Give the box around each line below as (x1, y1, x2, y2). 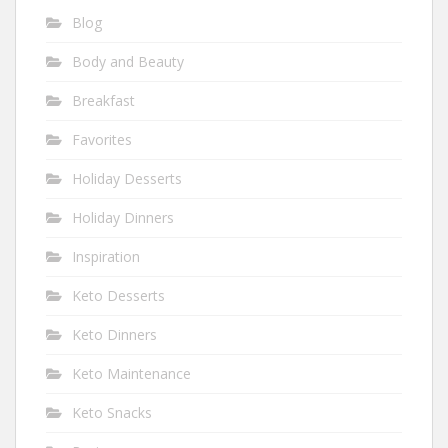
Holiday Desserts (72, 169, 182, 189)
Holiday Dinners (72, 208, 174, 228)
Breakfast (72, 91, 135, 111)
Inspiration (72, 247, 140, 267)
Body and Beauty (72, 52, 184, 72)
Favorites (72, 130, 132, 150)
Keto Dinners (72, 325, 157, 345)
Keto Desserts (72, 286, 165, 306)
